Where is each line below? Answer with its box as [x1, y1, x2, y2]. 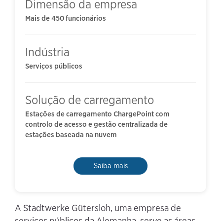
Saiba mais [93, 161, 128, 170]
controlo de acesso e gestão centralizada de [25, 120, 168, 129]
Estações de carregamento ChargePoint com [25, 110, 170, 119]
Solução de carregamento [25, 93, 154, 108]
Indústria [25, 45, 70, 60]
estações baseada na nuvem [25, 130, 117, 140]
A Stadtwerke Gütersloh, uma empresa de [15, 202, 181, 214]
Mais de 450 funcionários [25, 14, 106, 23]
